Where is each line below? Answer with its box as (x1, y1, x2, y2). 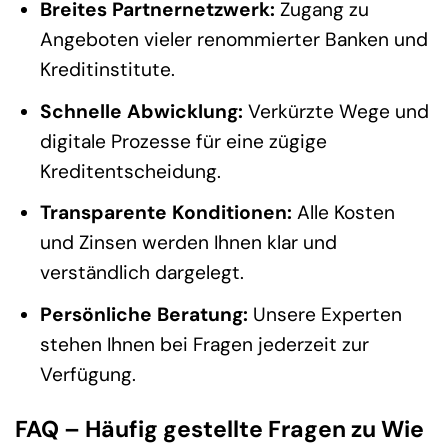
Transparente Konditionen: (39, 200, 292, 226)
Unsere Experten (247, 301, 402, 327)
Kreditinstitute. (39, 57, 175, 83)
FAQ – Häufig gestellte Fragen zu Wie (15, 413, 424, 444)
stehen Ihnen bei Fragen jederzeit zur (39, 331, 369, 357)
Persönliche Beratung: (39, 301, 248, 327)
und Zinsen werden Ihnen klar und (39, 230, 337, 256)
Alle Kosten (291, 200, 395, 226)
